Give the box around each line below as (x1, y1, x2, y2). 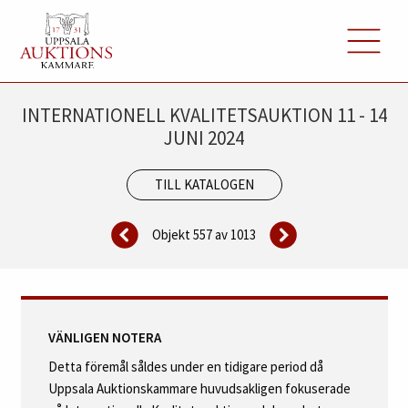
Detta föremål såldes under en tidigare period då (47, 357, 323, 375)
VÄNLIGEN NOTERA (47, 329, 161, 347)
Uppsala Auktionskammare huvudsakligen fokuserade (47, 379, 351, 397)
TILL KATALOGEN (154, 176, 254, 194)
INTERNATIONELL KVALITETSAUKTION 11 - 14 (21, 102, 387, 127)
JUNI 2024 (164, 125, 244, 150)
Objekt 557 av (152, 225, 230, 243)
